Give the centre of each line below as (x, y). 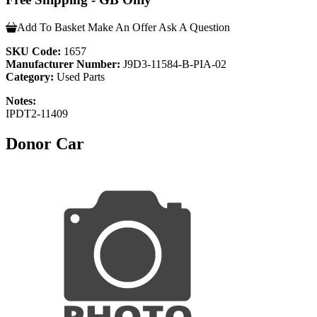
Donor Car (45, 143)
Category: (30, 76)
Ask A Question (194, 27)
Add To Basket (51, 27)
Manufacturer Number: (63, 64)
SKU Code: (33, 51)
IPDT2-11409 (37, 113)
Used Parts (79, 76)
